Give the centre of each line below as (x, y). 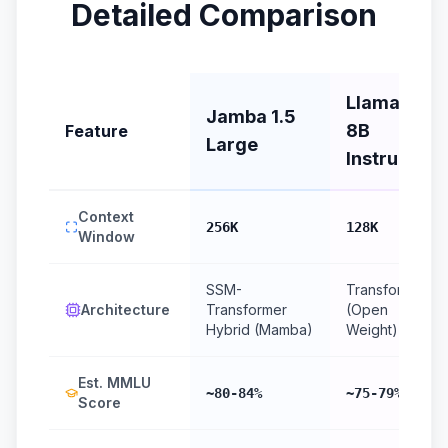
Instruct (381, 158)
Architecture (125, 309)
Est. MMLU (114, 382)
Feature (96, 131)
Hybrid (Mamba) (259, 329)
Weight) (372, 329)
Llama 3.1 (386, 102)
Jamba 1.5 (251, 116)
